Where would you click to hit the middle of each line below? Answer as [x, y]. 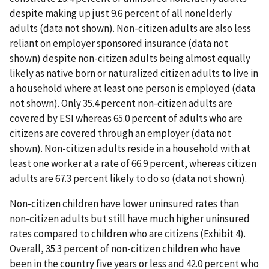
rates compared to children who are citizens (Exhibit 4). [128, 234]
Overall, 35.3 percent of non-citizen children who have [125, 249]
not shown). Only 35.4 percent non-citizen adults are [121, 104]
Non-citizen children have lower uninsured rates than [124, 204]
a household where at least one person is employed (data [132, 89]
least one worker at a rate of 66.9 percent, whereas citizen [133, 164]
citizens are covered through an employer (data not [120, 134]
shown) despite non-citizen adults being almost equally [130, 59]
